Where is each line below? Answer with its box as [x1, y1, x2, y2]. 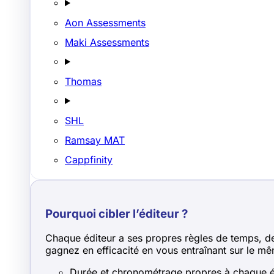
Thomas [65, 75, 102, 87]
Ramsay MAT [65, 134, 125, 146]
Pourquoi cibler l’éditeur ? [45, 206, 188, 221]
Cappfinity [65, 154, 113, 166]
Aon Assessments [65, 17, 146, 29]
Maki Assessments [65, 36, 149, 48]
